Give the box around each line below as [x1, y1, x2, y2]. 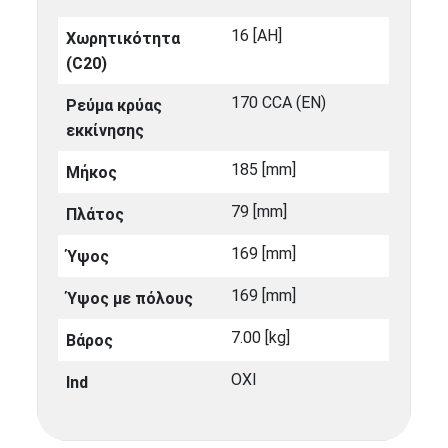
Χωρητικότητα [66, 29, 181, 49]
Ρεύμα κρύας [66, 96, 163, 116]
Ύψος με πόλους [66, 289, 194, 309]
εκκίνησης [66, 121, 145, 141]
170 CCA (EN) [231, 93, 327, 113]
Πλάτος [66, 205, 125, 225]
